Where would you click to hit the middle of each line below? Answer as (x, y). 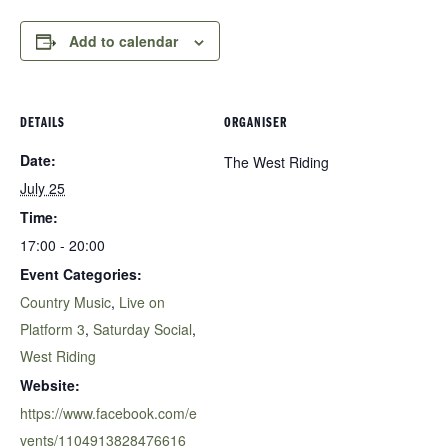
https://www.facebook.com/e (108, 413)
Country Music (65, 302)
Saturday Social (142, 329)
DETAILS (42, 124)
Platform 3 (52, 329)
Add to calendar (123, 41)
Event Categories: (81, 274)
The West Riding (276, 162)
